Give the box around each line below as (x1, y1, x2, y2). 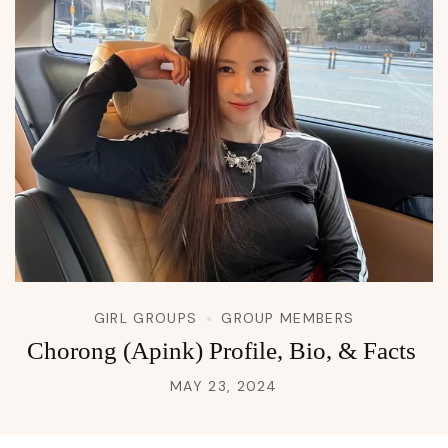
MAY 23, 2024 (170, 377, 278, 396)
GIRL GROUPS (93, 309, 198, 328)
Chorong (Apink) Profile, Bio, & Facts (26, 337, 422, 365)
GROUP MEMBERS (221, 309, 355, 328)
